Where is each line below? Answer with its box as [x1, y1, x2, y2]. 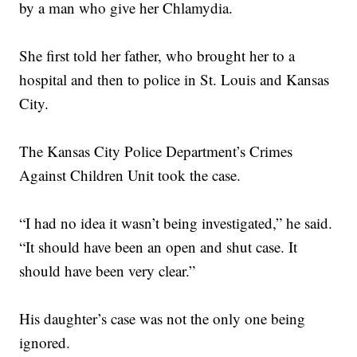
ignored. [19, 332, 71, 353]
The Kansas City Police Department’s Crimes [19, 141, 293, 162]
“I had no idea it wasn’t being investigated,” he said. [19, 213, 333, 233]
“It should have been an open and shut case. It [19, 237, 298, 257]
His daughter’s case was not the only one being [19, 308, 306, 329]
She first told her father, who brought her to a [19, 45, 296, 66]
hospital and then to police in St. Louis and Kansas [19, 69, 330, 90]
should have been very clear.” [19, 261, 201, 281]
